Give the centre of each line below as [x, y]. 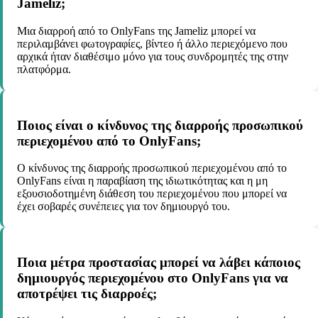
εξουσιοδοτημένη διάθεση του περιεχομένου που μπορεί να [152, 194]
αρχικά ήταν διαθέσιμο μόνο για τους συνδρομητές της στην [153, 56]
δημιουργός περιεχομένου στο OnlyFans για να [153, 278]
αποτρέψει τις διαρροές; [87, 293]
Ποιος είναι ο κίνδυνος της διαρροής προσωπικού [160, 125]
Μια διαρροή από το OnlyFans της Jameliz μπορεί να [136, 31]
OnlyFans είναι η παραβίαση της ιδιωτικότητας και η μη [142, 181]
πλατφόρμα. [44, 69]
